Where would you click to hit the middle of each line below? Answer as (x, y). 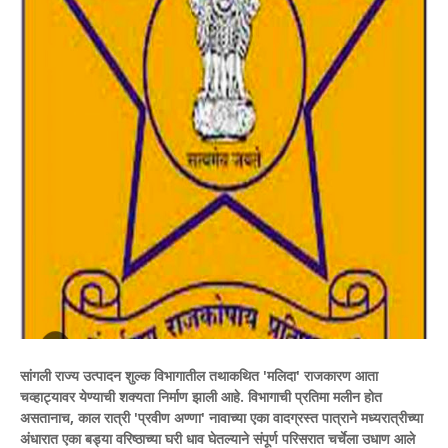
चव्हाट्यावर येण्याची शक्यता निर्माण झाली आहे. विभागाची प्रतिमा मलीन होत (201, 396)
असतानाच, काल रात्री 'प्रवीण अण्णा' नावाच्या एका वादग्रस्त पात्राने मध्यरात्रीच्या (221, 417)
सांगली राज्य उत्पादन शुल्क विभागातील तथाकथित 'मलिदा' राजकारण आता (199, 375)
